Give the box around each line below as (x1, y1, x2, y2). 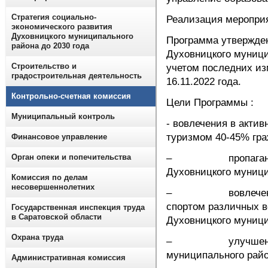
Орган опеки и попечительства (11, 153, 131, 162)
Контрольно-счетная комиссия (11, 92, 131, 100)
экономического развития (11, 22, 112, 31)
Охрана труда (11, 233, 63, 242)
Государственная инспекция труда (11, 203, 145, 212)
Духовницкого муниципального (11, 32, 133, 41)
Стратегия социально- (11, 13, 96, 22)
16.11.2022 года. (166, 76, 241, 87)
